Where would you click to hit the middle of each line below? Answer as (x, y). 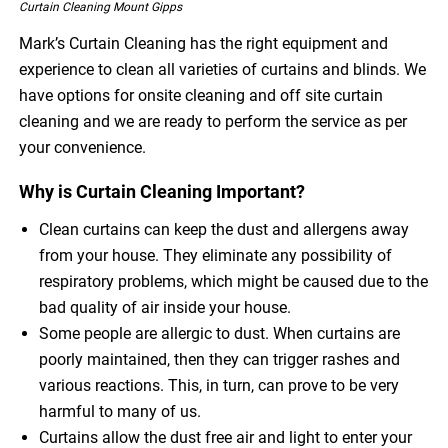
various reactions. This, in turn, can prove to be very (219, 386)
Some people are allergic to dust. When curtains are (220, 334)
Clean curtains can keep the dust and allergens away (224, 230)
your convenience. (83, 148)
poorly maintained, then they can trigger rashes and (220, 360)
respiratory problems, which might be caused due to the (234, 282)
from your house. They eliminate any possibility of (216, 256)
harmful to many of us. (120, 412)
